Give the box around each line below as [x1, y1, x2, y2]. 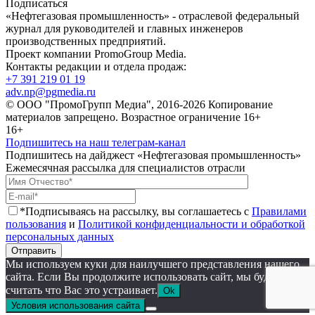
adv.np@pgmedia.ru [6, 85, 96, 98]
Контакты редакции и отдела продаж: [6, 60, 186, 72]
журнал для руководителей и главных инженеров [6, 22, 243, 34]
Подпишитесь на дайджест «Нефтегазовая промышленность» [6, 148, 301, 161]
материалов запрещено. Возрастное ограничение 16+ [6, 110, 261, 123]
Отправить [11, 245, 56, 256]
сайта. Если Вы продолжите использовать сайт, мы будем [6, 270, 281, 283]
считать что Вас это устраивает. [6, 283, 157, 296]
